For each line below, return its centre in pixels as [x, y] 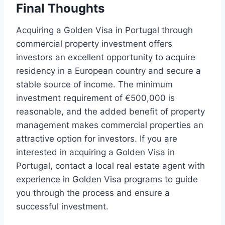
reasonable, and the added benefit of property [110, 112]
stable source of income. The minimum [94, 85]
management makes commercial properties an [110, 125]
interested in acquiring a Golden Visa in [95, 152]
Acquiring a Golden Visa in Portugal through [104, 30]
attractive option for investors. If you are [97, 139]
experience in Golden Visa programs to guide [107, 180]
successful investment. [62, 207]
